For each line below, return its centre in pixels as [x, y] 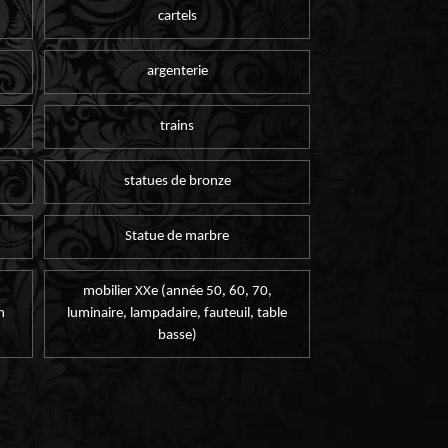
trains [177, 126]
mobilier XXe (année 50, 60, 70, [177, 292]
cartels [177, 16]
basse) [177, 336]
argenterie [177, 71]
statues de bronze [177, 182]
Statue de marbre [177, 237]
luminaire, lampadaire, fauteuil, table [177, 314]
